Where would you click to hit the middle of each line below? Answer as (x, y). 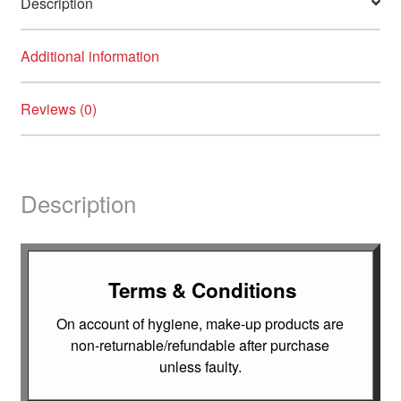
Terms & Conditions (203, 290)
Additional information (90, 55)
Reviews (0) (58, 108)
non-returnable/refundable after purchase (200, 346)
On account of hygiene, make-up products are (200, 324)
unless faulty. (200, 367)
